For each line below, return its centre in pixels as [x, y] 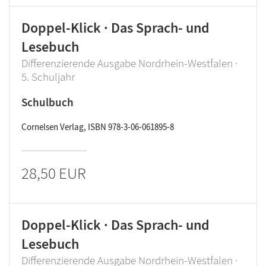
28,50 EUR [54, 173]
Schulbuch [47, 102]
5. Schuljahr [48, 77]
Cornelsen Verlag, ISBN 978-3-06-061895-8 [98, 127]
